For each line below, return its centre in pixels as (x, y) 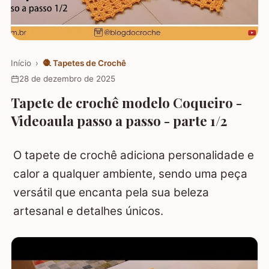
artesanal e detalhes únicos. (88, 211)
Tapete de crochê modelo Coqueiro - (126, 102)
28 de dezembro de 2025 (67, 79)
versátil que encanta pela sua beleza (111, 192)
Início (21, 63)
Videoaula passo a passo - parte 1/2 (119, 120)
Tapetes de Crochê (89, 63)
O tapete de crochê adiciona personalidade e (134, 155)
